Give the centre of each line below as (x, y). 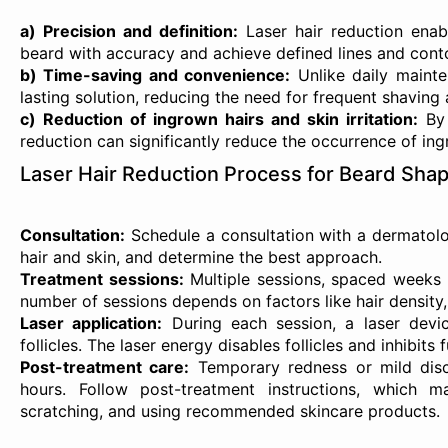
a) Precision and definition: (129, 31)
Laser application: (91, 323)
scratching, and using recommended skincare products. (230, 411)
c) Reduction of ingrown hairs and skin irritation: (219, 119)
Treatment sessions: (102, 279)
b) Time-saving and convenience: (155, 75)
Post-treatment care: (105, 367)
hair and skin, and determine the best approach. (201, 257)
